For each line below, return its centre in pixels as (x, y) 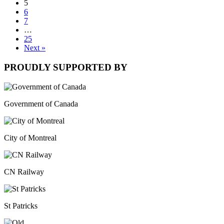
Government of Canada (41, 103)
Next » (35, 48)
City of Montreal (30, 137)
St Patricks (21, 205)
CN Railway (24, 171)
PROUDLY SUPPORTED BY (66, 67)
